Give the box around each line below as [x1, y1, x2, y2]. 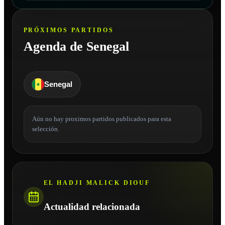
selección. [32, 125, 59, 133]
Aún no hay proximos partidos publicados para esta [32, 115, 171, 123]
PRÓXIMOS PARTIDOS [23, 26, 114, 34]
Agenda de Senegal [23, 39, 129, 54]
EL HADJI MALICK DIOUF [43, 179, 151, 186]
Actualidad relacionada [43, 201, 140, 212]
